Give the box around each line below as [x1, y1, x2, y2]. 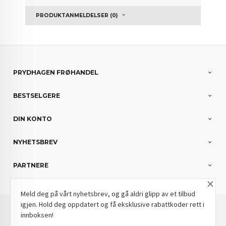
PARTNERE [13, 161, 49, 169]
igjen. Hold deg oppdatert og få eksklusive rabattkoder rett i [21, 200, 204, 209]
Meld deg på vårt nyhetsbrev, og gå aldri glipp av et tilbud [21, 189, 195, 199]
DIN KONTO [13, 115, 52, 123]
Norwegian [77, 206, 106, 214]
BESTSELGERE [13, 92, 61, 100]
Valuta [120, 206, 137, 214]
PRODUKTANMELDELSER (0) [36, 12, 118, 19]
